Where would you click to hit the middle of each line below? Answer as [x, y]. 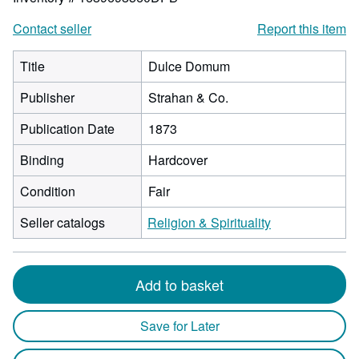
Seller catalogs [63, 222]
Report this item [302, 28]
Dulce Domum [189, 66]
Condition [48, 191]
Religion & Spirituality [209, 222]
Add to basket [179, 284]
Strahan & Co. [188, 97]
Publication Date [67, 129]
